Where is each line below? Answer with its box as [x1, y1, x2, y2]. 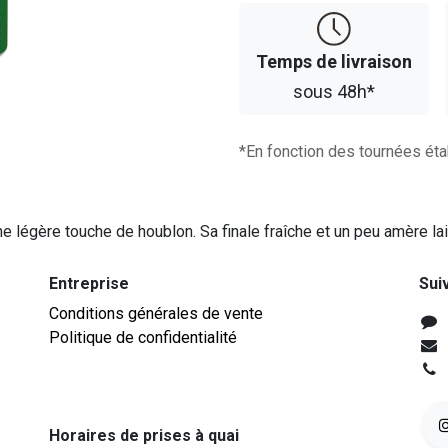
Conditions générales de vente [49, 304, 263, 324]
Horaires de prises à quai [49, 426, 239, 446]
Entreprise [49, 274, 129, 294]
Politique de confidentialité [49, 328, 237, 348]
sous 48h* [293, 81, 375, 103]
